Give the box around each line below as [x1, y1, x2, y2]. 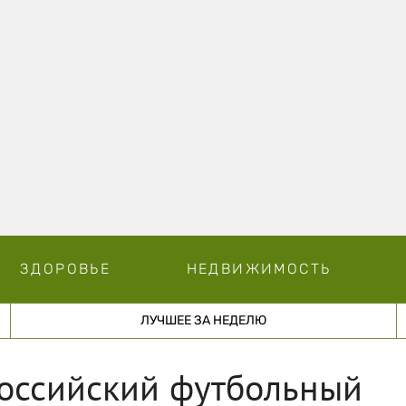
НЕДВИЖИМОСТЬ [186, 259, 332, 277]
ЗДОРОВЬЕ [19, 259, 111, 277]
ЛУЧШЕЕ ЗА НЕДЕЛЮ [140, 312, 266, 328]
